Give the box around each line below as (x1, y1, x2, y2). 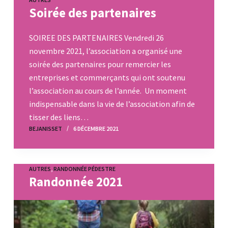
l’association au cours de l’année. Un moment (28, 85, 187, 96)
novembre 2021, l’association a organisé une (28, 45, 182, 56)
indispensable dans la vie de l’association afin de (28, 98, 195, 109)
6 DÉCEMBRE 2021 (73, 124, 119, 132)
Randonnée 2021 (28, 173, 123, 190)
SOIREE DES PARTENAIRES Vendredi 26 (28, 32, 164, 43)
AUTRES (28, 164, 51, 173)
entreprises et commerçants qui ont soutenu (28, 72, 185, 82)
